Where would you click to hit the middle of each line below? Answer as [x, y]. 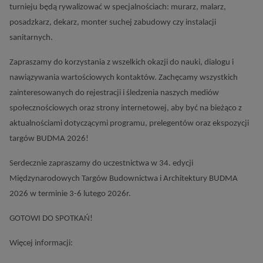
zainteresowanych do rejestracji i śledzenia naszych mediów [114, 93]
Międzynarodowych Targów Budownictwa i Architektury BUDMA [124, 179]
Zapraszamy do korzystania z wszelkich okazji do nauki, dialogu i [122, 63]
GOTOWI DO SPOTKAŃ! [51, 219]
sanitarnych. [32, 38]
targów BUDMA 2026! [49, 139]
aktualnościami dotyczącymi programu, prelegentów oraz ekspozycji [129, 124]
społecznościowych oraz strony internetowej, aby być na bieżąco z [126, 108]
